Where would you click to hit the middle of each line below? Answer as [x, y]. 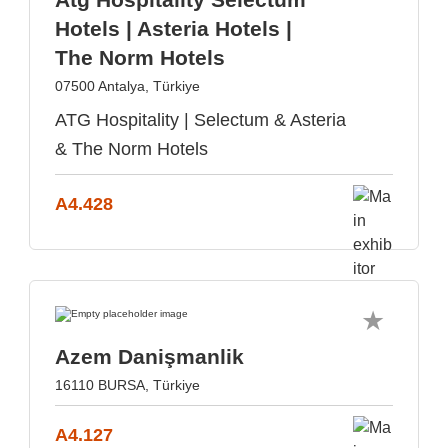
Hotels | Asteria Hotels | [173, 28]
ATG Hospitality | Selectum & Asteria [200, 120]
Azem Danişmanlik [149, 356]
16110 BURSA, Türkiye [127, 385]
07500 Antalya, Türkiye [127, 86]
